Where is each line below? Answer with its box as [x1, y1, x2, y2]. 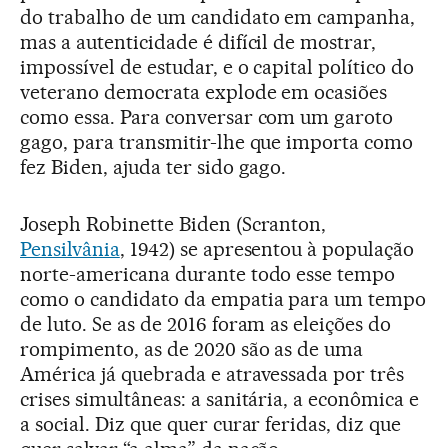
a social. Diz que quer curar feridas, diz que [20, 411, 402, 436]
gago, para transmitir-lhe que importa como [20, 129, 414, 154]
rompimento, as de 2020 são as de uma [20, 336, 364, 361]
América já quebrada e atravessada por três [20, 361, 405, 386]
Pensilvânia [20, 236, 120, 261]
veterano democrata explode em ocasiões [20, 79, 388, 104]
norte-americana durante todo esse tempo [20, 261, 396, 286]
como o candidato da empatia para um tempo [20, 286, 427, 311]
